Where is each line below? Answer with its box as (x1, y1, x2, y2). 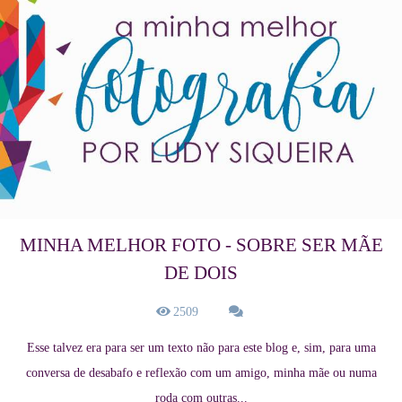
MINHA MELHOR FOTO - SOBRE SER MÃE (19, 234, 383, 257)
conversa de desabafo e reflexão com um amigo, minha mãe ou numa (25, 366, 377, 380)
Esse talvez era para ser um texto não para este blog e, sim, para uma (26, 341, 376, 355)
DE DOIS (164, 262, 238, 284)
